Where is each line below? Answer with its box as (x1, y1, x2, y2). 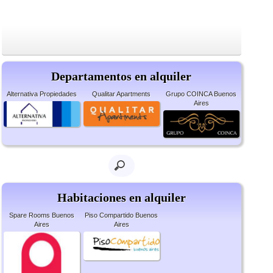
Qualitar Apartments (92, 90, 151, 97)
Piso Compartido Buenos (85, 211, 158, 219)
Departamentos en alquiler (51, 69, 192, 83)
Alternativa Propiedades (6, 90, 77, 97)
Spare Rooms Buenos (9, 211, 74, 219)
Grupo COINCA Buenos (166, 90, 237, 97)
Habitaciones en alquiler (57, 191, 186, 205)
